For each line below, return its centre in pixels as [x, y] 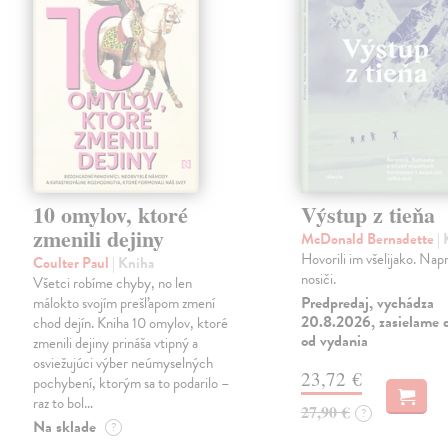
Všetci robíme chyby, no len [113, 283]
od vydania [335, 341]
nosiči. [319, 279]
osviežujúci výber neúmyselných [123, 363]
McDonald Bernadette [369, 239]
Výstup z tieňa [368, 215]
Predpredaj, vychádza [368, 303]
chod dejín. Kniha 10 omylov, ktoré [131, 323]
